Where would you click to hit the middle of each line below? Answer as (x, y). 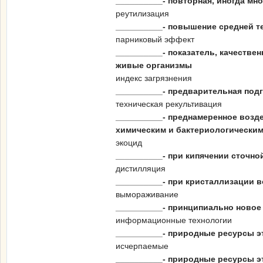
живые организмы (154, 65)
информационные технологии (174, 220)
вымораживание (147, 194)
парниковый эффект (155, 39)
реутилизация (142, 14)
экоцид (129, 143)
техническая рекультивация (169, 104)
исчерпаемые (142, 246)
